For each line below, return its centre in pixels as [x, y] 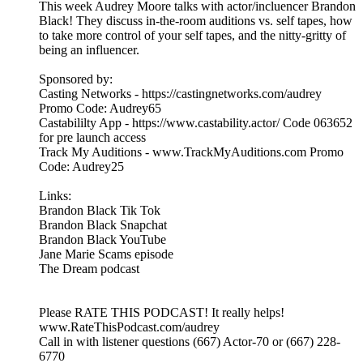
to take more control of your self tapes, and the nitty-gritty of [192, 36]
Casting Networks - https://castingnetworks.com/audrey [180, 94]
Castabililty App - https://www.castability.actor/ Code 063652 [196, 123]
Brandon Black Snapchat [103, 225]
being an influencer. [89, 50]
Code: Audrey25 [81, 167]
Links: [55, 196]
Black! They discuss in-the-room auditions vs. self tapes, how [196, 21]
